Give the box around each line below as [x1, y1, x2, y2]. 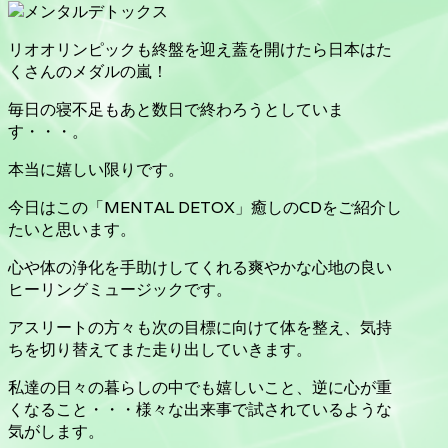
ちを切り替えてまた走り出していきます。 [8, 338, 312, 360]
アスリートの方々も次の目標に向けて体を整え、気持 [8, 316, 392, 338]
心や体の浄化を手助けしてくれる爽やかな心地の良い [8, 256, 392, 278]
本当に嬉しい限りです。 [8, 158, 184, 180]
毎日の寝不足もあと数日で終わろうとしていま [8, 98, 344, 120]
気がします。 [8, 420, 104, 442]
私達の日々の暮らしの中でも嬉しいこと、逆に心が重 [8, 376, 392, 398]
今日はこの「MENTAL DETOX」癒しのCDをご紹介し [8, 196, 402, 218]
